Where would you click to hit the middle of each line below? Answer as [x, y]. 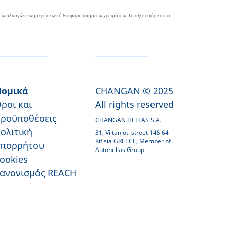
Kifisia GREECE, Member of [133, 141]
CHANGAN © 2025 [134, 91]
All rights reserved [135, 104]
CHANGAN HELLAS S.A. [128, 120]
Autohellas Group [120, 150]
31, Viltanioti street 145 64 [132, 133]
